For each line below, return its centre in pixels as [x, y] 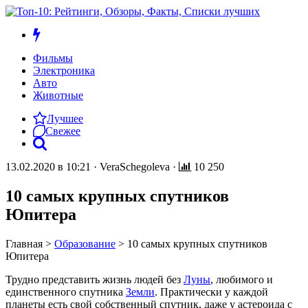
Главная [24, 243]
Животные [58, 95]
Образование [85, 243]
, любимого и [242, 279]
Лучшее [65, 119]
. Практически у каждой [211, 291]
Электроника [64, 70]
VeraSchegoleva [135, 167]
